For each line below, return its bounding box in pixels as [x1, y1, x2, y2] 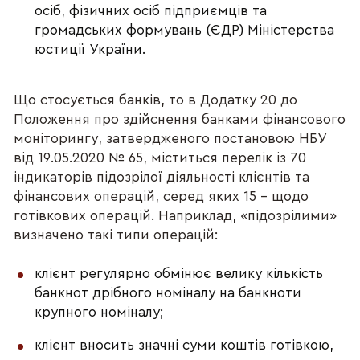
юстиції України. [35, 42, 150, 56]
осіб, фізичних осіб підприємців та [35, 3, 268, 18]
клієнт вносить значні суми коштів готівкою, [35, 338, 334, 353]
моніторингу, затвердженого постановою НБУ [14, 131, 327, 145]
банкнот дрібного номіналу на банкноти [35, 285, 302, 300]
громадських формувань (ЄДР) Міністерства [35, 22, 335, 37]
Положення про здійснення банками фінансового [14, 112, 346, 126]
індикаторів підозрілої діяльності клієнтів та [14, 170, 310, 184]
